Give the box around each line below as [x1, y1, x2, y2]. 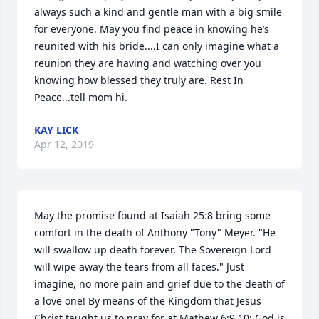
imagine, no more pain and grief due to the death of [34, 277, 285, 291]
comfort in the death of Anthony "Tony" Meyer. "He [34, 226, 276, 240]
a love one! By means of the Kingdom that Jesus [34, 294, 261, 308]
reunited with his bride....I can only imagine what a [34, 39, 279, 53]
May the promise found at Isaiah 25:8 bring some [34, 209, 271, 223]
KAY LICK [34, 123, 78, 137]
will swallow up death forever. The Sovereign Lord [34, 243, 271, 257]
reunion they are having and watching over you [34, 56, 261, 70]
